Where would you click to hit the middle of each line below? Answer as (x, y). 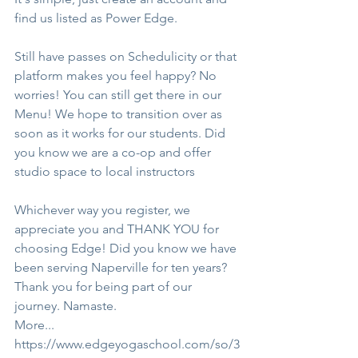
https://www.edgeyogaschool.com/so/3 (127, 344)
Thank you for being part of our (105, 286)
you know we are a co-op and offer (114, 152)
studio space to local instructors (105, 171)
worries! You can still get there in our (119, 95)
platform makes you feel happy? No (117, 76)
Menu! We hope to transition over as (120, 114)
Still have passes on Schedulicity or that (127, 56)
